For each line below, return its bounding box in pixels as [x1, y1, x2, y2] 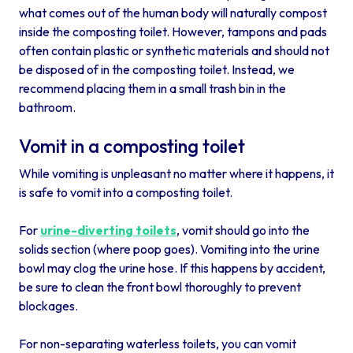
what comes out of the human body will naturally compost [19, 4, 327, 20]
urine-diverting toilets [40, 221, 176, 238]
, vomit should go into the [176, 221, 310, 238]
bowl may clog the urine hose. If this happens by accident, [19, 259, 325, 276]
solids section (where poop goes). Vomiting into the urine [19, 240, 320, 257]
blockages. [19, 297, 78, 314]
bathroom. [19, 98, 76, 115]
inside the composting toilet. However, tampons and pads [19, 23, 327, 39]
